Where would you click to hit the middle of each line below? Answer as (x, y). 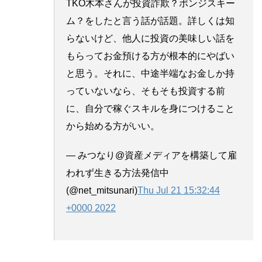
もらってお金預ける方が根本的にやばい (150, 56)
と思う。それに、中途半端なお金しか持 (150, 73)
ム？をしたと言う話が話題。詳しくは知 (150, 20)
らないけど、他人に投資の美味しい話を (150, 38)
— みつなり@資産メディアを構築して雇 (151, 155)
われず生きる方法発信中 (118, 173)
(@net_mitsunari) (102, 190)
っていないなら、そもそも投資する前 (146, 91)
